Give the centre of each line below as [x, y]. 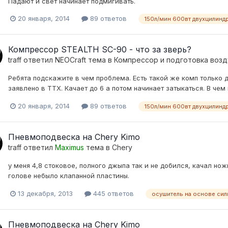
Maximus [69, 147]
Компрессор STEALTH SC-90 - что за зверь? [100, 50]
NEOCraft [70, 60]
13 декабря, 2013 [45, 193]
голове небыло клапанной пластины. [69, 175]
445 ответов [112, 193]
